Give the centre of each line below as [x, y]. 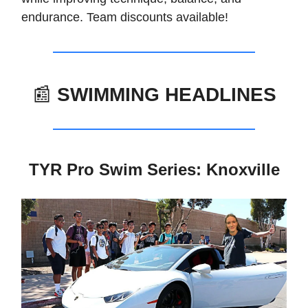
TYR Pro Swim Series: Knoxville [154, 170]
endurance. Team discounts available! [125, 18]
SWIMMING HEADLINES [164, 95]
